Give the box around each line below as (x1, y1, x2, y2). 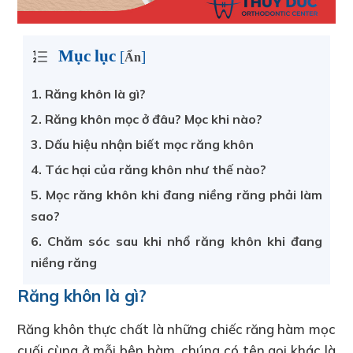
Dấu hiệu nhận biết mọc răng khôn (42, 136, 254, 152)
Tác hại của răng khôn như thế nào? (42, 161, 266, 177)
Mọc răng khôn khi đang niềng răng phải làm (42, 186, 322, 203)
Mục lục (58, 46, 116, 65)
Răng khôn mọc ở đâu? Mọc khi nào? (42, 110, 262, 127)
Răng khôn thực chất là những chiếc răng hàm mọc (17, 320, 336, 337)
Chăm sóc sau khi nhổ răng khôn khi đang (42, 232, 322, 249)
